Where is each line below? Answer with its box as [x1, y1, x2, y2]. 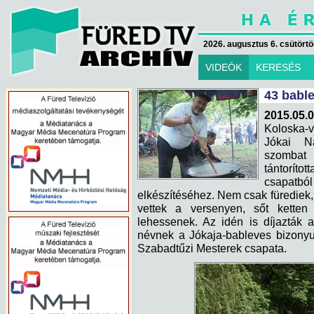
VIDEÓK [205, 62, 242, 73]
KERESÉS [256, 62, 301, 73]
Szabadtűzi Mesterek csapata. [137, 242, 287, 254]
